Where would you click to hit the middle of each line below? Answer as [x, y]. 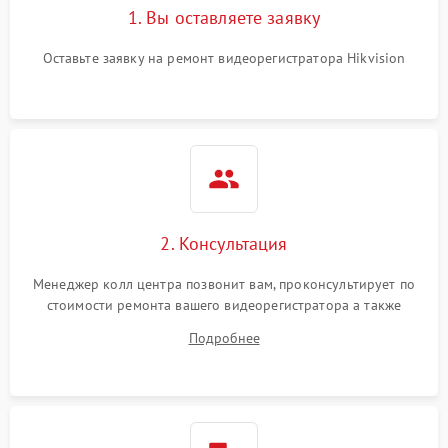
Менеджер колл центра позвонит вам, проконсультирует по [224, 283]
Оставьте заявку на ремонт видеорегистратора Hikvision [224, 57]
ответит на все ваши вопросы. [224, 325]
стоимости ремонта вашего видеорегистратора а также [224, 304]
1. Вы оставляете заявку [224, 17]
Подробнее [224, 337]
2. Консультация [224, 243]
